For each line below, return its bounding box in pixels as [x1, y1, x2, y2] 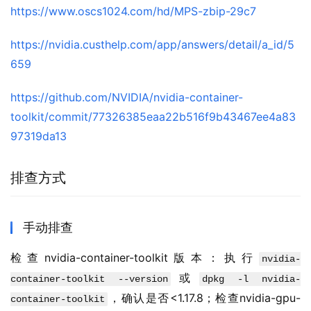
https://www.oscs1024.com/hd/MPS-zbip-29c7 [10, 4, 256, 19]
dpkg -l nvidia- [201, 274, 301, 285]
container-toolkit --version [10, 274, 169, 285]
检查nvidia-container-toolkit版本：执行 [10, 251, 258, 265]
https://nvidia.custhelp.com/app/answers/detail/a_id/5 [10, 37, 294, 52]
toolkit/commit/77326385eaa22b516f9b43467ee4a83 [10, 110, 296, 124]
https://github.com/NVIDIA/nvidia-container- [10, 90, 243, 105]
